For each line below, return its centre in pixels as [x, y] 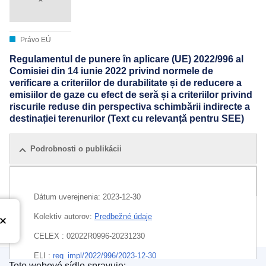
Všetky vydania [57, 180]
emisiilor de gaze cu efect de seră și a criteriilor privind [131, 95]
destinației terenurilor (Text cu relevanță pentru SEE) [127, 119]
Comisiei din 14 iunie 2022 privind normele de [111, 71]
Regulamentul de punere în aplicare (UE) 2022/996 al [126, 59]
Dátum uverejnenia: [68, 197]
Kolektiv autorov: [64, 216]
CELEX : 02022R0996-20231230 [89, 236]
